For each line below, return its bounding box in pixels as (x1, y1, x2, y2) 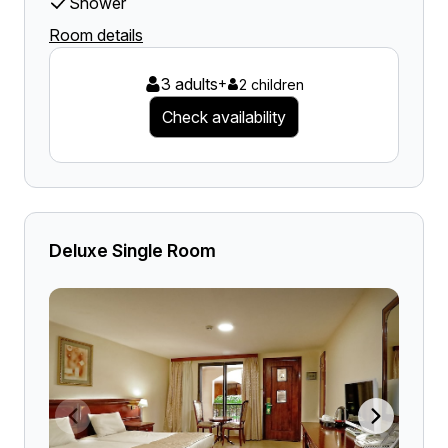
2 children (238, 75, 304, 93)
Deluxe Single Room (49, 240, 216, 261)
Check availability (162, 107, 286, 127)
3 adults (160, 74, 218, 94)
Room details (49, 25, 143, 45)
